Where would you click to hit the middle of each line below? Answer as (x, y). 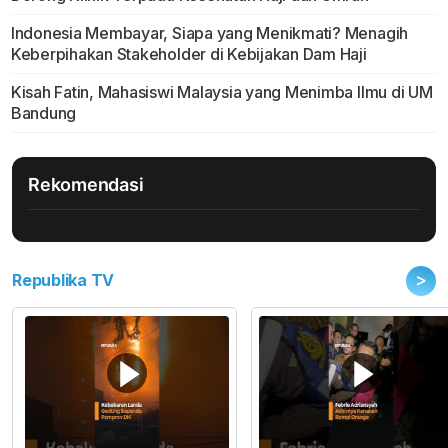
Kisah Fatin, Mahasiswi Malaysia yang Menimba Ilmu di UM (221, 92)
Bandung (43, 113)
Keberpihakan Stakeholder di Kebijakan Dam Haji (188, 54)
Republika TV (63, 280)
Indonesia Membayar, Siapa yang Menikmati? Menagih (209, 33)
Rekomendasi (86, 185)
